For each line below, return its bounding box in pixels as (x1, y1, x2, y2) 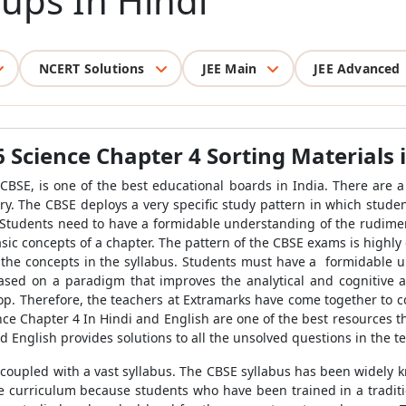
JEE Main (201, 59, 257, 77)
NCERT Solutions (38, 59, 145, 77)
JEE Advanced (314, 59, 401, 77)
